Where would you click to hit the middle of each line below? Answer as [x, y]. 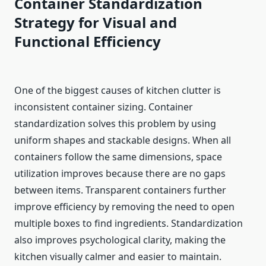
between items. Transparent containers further [120, 190]
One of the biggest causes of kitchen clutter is [118, 91]
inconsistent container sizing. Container [104, 107]
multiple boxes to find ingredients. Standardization [129, 224]
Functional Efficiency [88, 42]
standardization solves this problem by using [115, 124]
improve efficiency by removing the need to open [124, 207]
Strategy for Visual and [96, 23]
